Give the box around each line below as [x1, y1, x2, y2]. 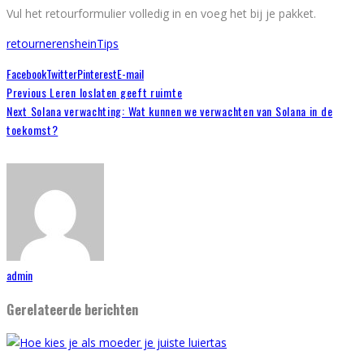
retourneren [6, 36, 69, 52]
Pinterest [77, 65, 117, 83]
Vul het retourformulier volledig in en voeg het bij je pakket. [6, 6, 316, 22]
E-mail [117, 65, 144, 83]
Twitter [46, 65, 77, 83]
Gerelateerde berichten [6, 298, 138, 319]
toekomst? [6, 121, 58, 139]
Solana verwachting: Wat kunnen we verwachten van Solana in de [27, 102, 333, 120]
